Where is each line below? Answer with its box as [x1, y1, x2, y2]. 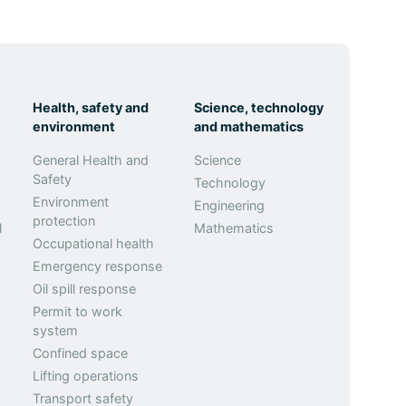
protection [33, 213, 96, 228]
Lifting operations [33, 368, 140, 383]
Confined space [33, 345, 129, 361]
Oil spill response [33, 281, 137, 296]
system [33, 323, 79, 338]
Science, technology [194, 100, 324, 115]
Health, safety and [33, 100, 150, 115]
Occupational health [33, 236, 155, 251]
